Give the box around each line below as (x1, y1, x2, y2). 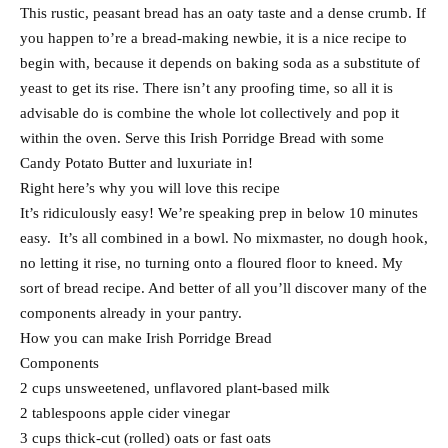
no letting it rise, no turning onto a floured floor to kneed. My (20, 255, 403, 272)
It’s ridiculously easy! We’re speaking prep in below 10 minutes (20, 205, 418, 222)
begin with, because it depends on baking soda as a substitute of (20, 55, 420, 72)
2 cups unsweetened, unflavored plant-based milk (20, 380, 330, 397)
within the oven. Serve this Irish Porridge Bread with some (20, 130, 384, 147)
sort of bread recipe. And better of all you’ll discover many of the (20, 280, 427, 297)
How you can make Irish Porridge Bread (20, 330, 272, 347)
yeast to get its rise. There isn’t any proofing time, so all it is (20, 80, 393, 97)
